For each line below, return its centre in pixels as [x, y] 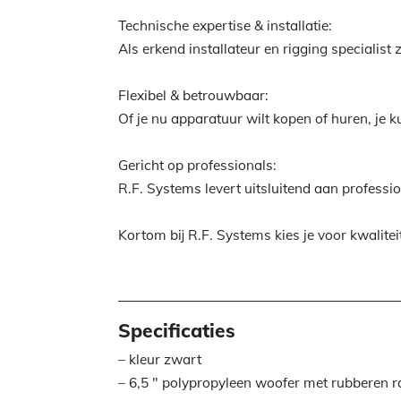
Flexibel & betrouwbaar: [193, 95]
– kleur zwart [160, 359]
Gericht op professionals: [197, 165]
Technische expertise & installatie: [225, 26]
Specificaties [177, 330]
